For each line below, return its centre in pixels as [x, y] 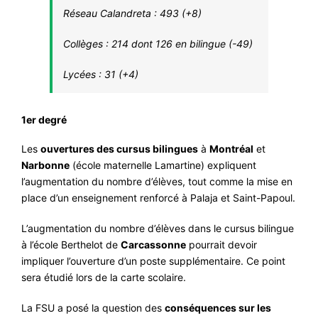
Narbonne [45, 165]
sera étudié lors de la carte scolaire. [104, 277]
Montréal [231, 148]
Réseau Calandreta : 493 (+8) [132, 13]
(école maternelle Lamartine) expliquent [163, 165]
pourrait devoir [221, 244]
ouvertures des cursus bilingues [119, 148]
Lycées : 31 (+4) [101, 74]
